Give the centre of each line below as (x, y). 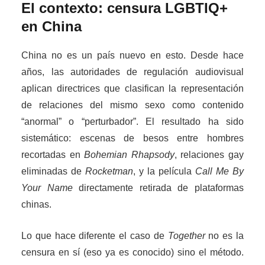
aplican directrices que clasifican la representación (132, 89)
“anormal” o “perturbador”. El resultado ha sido (132, 122)
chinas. (37, 205)
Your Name (47, 188)
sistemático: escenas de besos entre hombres (132, 138)
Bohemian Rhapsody (129, 155)
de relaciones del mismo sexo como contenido (132, 105)
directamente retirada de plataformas (158, 188)
